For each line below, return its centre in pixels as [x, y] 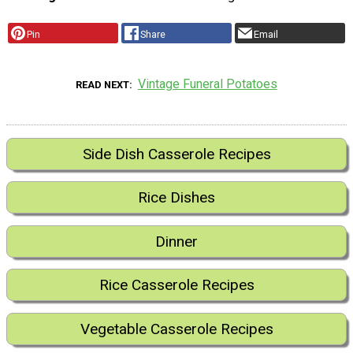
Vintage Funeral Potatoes [207, 84]
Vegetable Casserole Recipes [176, 329]
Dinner [176, 241]
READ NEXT [103, 85]
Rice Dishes [176, 198]
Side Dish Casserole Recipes [176, 154]
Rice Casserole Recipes [176, 285]
